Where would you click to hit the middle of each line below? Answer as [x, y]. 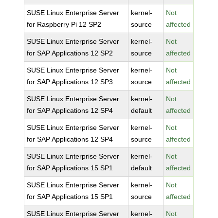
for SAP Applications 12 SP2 [70, 53]
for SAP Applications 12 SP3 [70, 82]
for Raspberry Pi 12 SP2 [64, 24]
